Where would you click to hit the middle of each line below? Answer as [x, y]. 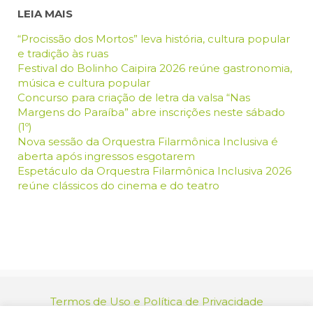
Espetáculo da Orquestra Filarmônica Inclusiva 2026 [154, 171]
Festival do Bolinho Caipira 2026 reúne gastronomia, [155, 68]
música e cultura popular [84, 83]
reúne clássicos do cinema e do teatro [118, 186]
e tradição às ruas [63, 54]
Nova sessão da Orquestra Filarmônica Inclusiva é [148, 142]
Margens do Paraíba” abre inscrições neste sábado [151, 112]
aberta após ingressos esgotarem [106, 156]
